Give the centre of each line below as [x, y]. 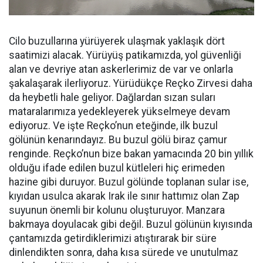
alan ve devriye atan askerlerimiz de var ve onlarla [121, 69]
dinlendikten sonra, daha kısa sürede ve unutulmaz [124, 252]
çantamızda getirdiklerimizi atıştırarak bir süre [113, 238]
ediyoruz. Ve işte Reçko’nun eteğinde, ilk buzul [113, 125]
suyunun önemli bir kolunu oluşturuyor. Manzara [117, 210]
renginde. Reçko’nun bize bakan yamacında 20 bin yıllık [131, 154]
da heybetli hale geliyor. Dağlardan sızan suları [112, 97]
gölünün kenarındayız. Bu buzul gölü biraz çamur [118, 139]
